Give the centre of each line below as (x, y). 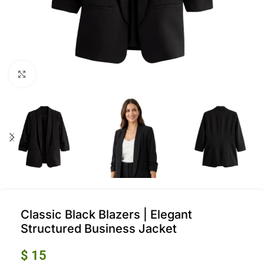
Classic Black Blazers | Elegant (106, 215)
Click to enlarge (66, 74)
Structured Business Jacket (99, 229)
